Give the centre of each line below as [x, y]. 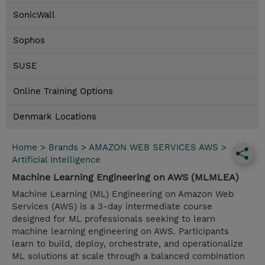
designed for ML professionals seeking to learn [114, 219]
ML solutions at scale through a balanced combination [128, 256]
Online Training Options [63, 91]
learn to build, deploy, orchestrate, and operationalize [127, 244]
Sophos [29, 41]
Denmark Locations [55, 117]
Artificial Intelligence [56, 160]
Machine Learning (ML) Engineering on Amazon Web [123, 194]
